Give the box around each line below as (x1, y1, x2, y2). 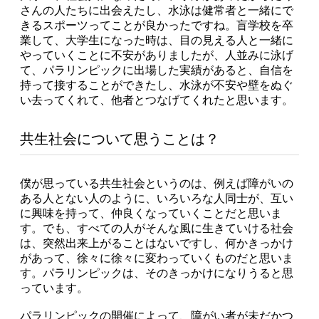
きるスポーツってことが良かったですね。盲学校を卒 (20, 19, 293, 32)
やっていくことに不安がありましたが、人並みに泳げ (20, 49, 293, 62)
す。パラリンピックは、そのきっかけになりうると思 (20, 267, 293, 280)
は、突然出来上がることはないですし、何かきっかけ (20, 237, 293, 250)
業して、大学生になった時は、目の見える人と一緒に (20, 34, 293, 47)
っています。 (20, 282, 88, 295)
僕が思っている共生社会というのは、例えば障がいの (20, 177, 293, 190)
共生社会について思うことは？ (20, 131, 219, 147)
